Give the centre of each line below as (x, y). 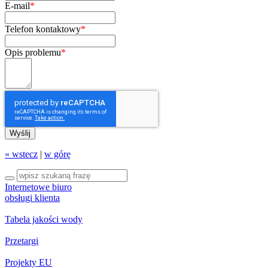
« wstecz (21, 154)
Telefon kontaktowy (43, 29)
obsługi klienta (32, 198)
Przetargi (22, 241)
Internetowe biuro (38, 187)
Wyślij (20, 133)
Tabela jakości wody (44, 220)
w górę (57, 154)
